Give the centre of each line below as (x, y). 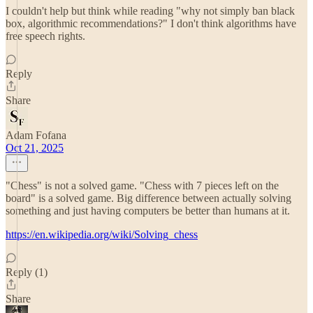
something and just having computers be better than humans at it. (148, 211)
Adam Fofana (36, 135)
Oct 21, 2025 (35, 148)
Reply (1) (27, 272)
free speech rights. (45, 36)
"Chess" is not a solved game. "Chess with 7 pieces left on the (142, 185)
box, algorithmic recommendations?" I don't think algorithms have (151, 23)
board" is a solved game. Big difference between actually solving (148, 198)
